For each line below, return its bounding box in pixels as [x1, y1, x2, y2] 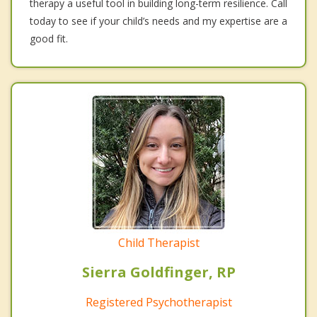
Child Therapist [117, 235, 200, 251]
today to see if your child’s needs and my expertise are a [30, 14, 287, 28]
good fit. [30, 32, 68, 46]
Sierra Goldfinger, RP [81, 263, 236, 282]
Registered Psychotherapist [85, 294, 232, 311]
